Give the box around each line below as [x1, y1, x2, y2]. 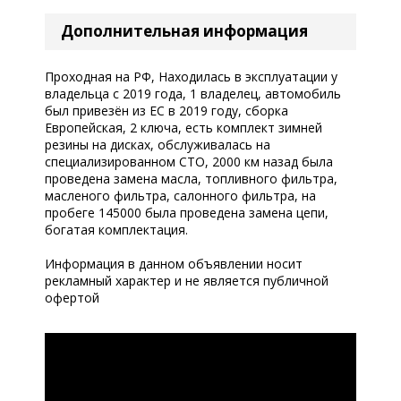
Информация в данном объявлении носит [45, 254, 303, 272]
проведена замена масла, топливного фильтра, [45, 169, 337, 187]
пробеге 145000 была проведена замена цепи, [45, 203, 328, 221]
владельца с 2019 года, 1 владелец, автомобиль [45, 84, 341, 102]
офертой [45, 288, 99, 306]
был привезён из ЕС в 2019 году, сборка [45, 101, 288, 119]
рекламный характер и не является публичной [45, 271, 328, 289]
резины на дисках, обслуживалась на [45, 135, 270, 153]
